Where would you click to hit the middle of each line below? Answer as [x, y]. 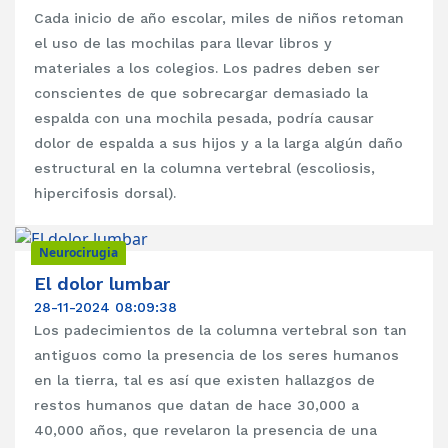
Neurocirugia [78, 253]
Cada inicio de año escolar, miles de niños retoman [219, 17]
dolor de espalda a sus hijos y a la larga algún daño [219, 142]
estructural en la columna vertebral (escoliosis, [205, 167]
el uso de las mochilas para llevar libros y [183, 42]
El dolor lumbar [102, 283]
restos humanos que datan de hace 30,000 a [197, 404]
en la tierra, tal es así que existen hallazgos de [205, 379]
